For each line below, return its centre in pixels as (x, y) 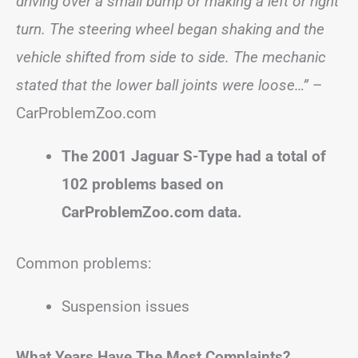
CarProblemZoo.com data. (152, 212)
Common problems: (84, 263)
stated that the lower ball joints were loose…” (164, 85)
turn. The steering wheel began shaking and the (170, 29)
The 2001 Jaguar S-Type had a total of (194, 156)
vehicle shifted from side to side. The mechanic (171, 57)
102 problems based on (143, 184)
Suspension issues (125, 306)
